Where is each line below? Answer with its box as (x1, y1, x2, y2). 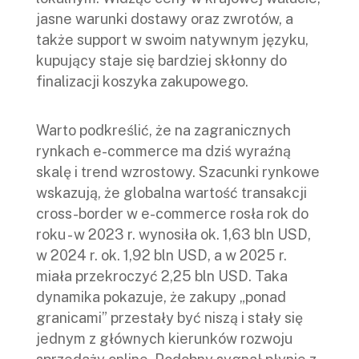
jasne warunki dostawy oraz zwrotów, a (36, 10, 293, 27)
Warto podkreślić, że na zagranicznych (36, 121, 291, 139)
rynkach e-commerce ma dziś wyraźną (36, 142, 291, 159)
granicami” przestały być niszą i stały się (36, 309, 303, 326)
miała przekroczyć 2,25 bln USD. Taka (36, 267, 288, 284)
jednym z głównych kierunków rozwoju (36, 329, 292, 347)
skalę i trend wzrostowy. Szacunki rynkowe (36, 163, 320, 180)
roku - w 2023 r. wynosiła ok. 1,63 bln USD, (36, 225, 311, 243)
